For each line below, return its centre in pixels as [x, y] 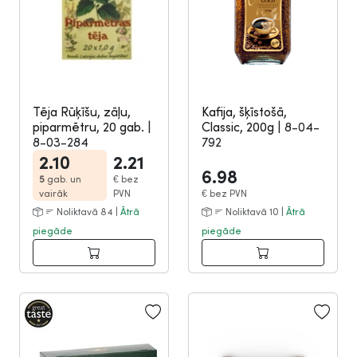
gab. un [64, 179]
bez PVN [228, 193]
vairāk [53, 193]
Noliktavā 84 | [87, 212]
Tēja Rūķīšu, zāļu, [82, 112]
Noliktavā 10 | [255, 212]
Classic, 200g [239, 127]
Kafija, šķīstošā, [244, 112]
